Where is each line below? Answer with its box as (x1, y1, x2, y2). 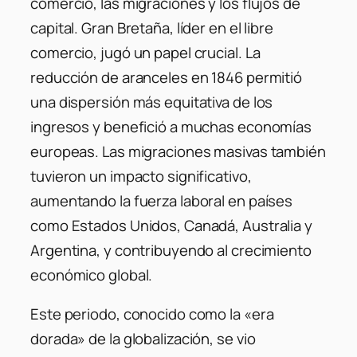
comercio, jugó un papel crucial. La (30, 41, 261, 63)
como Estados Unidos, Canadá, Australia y (30, 214, 312, 236)
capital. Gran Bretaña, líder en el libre (30, 17, 273, 38)
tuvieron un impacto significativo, (30, 165, 252, 186)
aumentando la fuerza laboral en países (30, 190, 293, 211)
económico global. (30, 264, 153, 285)
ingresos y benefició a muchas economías (30, 116, 312, 137)
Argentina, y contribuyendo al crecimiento (30, 239, 312, 261)
